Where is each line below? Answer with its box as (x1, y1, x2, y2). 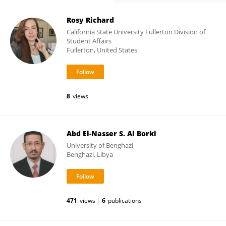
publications (108, 196, 142, 205)
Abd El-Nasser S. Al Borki (67, 129, 156, 138)
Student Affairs (67, 36, 111, 45)
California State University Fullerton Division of (67, 27, 205, 36)
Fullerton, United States (67, 45, 137, 54)
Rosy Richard (67, 15, 114, 25)
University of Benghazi (67, 141, 133, 150)
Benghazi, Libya (67, 150, 113, 159)
